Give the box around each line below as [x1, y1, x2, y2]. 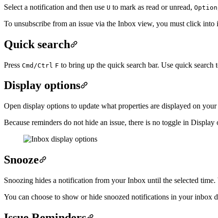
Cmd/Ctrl [22, 61, 53, 69]
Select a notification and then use [4, 2, 107, 11]
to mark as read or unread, [110, 2, 194, 11]
